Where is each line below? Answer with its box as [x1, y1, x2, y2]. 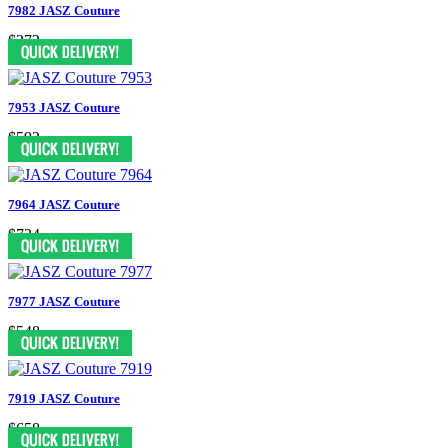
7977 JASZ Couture [8, 293, 120, 309]
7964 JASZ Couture [8, 196, 120, 212]
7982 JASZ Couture [8, 2, 120, 18]
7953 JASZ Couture [8, 99, 120, 115]
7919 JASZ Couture [8, 390, 120, 406]
